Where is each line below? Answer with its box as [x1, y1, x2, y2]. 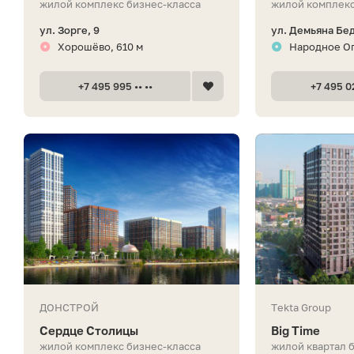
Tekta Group [271, 300, 332, 314]
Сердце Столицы [40, 322, 138, 337]
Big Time [271, 322, 321, 337]
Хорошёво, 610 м [58, 40, 143, 53]
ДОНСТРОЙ [40, 300, 99, 314]
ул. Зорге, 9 [40, 23, 100, 36]
